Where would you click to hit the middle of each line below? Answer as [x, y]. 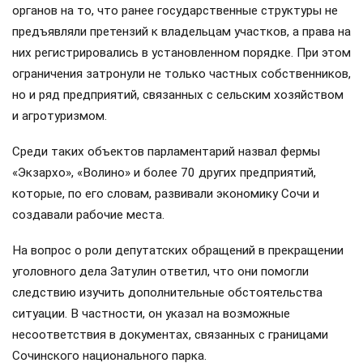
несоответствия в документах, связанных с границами [170, 335]
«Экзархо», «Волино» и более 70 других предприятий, [164, 173]
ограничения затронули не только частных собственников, [181, 73]
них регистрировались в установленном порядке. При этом [181, 52]
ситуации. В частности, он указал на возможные [151, 314]
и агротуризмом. [60, 115]
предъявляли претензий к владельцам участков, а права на [181, 31]
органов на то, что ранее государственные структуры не [175, 10]
